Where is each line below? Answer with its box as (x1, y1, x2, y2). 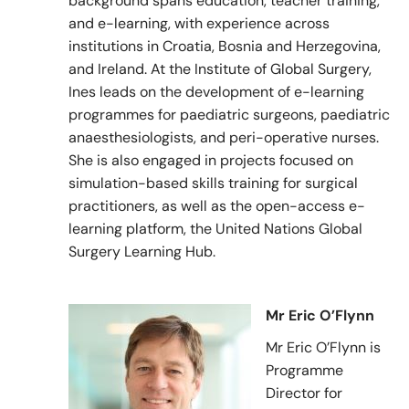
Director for (266, 383, 342, 404)
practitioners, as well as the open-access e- (68, 196, 365, 216)
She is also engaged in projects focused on (68, 151, 353, 171)
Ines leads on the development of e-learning (68, 82, 364, 102)
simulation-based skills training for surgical (68, 173, 358, 194)
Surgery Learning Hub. (68, 242, 215, 262)
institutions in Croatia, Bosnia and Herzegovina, (68, 37, 381, 57)
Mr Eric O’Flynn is (266, 338, 381, 358)
